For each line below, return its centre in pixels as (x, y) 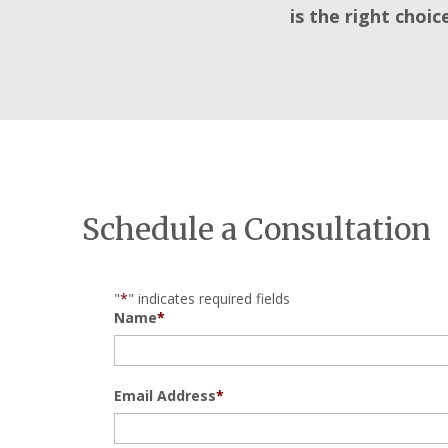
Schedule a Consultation (256, 229)
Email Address (165, 395)
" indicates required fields (209, 298)
